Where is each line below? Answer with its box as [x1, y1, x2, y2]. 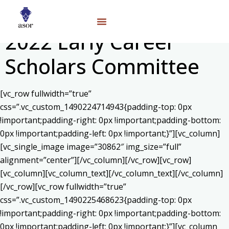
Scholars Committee [5, 52, 199, 80]
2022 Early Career [5, 28, 175, 56]
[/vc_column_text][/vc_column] [108, 168, 223, 179]
